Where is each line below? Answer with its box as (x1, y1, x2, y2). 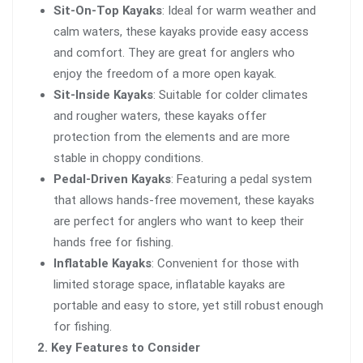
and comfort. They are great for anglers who (53, 45, 295, 61)
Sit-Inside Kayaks (53, 88, 153, 103)
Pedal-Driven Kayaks (53, 172, 171, 187)
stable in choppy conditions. (53, 151, 203, 166)
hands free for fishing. (53, 235, 173, 250)
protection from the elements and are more (53, 130, 290, 145)
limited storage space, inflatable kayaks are (53, 277, 285, 293)
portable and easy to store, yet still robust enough (53, 298, 323, 314)
